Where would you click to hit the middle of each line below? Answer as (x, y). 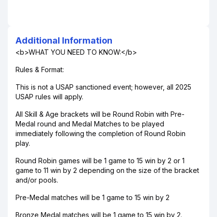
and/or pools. (37, 180)
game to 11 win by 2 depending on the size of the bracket (107, 170)
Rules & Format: (40, 70)
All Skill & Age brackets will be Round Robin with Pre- (100, 114)
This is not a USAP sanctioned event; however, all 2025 (103, 87)
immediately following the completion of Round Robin (101, 133)
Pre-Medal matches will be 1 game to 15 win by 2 (93, 197)
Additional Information (64, 40)
